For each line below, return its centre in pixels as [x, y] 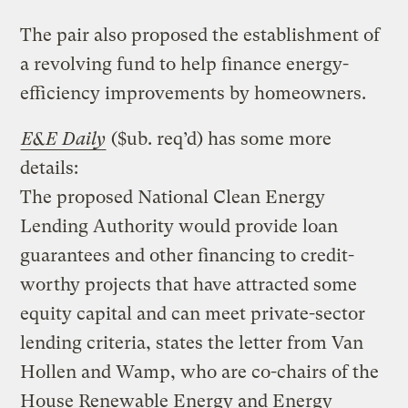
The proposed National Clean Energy [173, 197]
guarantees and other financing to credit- [188, 255]
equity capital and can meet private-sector [193, 313]
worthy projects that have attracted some [189, 284]
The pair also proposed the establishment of [200, 35]
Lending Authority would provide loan [179, 226]
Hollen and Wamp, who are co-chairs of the [200, 372]
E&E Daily [64, 138]
